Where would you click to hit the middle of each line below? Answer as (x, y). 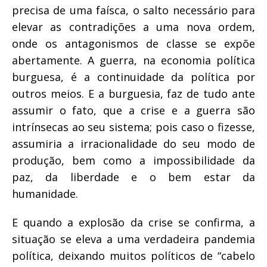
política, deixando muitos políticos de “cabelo (133, 255)
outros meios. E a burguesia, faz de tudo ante (133, 93)
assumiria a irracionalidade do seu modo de (133, 143)
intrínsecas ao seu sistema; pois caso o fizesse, (133, 127)
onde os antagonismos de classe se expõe (133, 43)
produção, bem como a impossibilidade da (133, 160)
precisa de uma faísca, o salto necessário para (133, 10)
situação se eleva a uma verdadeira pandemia (133, 239)
